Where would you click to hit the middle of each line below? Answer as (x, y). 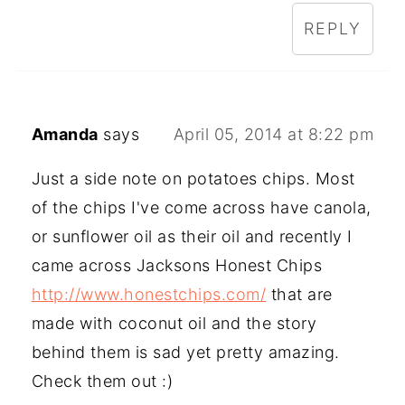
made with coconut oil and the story (174, 323)
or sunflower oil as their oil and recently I (192, 236)
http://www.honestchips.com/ (149, 294)
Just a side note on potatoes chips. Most (193, 178)
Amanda (65, 134)
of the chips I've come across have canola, (201, 207)
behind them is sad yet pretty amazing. (185, 352)
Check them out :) (102, 381)
